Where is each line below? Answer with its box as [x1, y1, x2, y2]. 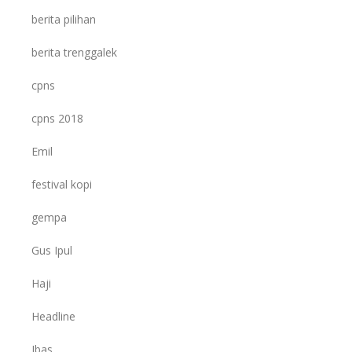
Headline [31, 308, 75, 324]
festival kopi [31, 176, 92, 192]
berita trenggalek [31, 44, 117, 60]
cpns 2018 [31, 110, 83, 126]
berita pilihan [31, 11, 96, 27]
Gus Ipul [31, 242, 72, 258]
